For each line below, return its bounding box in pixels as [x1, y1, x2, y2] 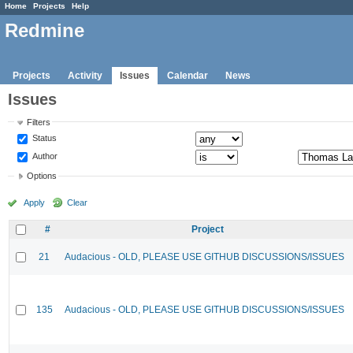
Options [27, 171, 58, 181]
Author [30, 150, 58, 161]
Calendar [167, 69, 208, 81]
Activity [68, 69, 102, 81]
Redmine [5, 20, 84, 42]
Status [30, 132, 58, 143]
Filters [27, 117, 51, 127]
